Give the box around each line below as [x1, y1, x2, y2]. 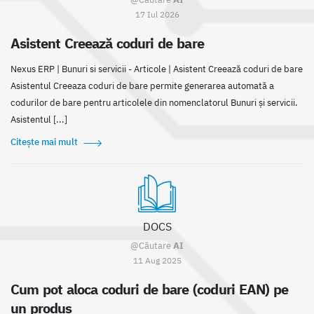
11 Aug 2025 [132, 254, 182, 266]
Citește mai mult [11, 136, 78, 149]
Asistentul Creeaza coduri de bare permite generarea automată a [11, 80, 274, 93]
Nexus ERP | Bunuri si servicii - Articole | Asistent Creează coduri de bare [11, 63, 303, 76]
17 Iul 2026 [135, 8, 179, 20]
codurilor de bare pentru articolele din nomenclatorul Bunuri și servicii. [11, 97, 298, 109]
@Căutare [130, 240, 173, 252]
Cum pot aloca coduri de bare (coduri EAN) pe [11, 280, 288, 299]
